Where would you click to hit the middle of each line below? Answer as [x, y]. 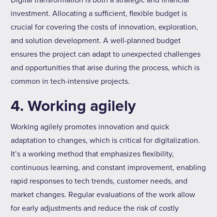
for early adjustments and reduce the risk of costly [95, 208]
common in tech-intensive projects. [70, 81]
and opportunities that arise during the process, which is [105, 68]
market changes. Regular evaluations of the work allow [103, 195]
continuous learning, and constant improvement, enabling [108, 168]
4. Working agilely [73, 106]
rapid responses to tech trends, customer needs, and [99, 181]
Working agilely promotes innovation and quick [90, 127]
